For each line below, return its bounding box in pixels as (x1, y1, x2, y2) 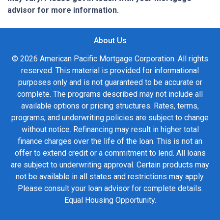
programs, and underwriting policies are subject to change (11, 113, 209, 123)
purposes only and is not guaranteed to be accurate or (18, 78, 202, 87)
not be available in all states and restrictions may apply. (15, 172, 205, 182)
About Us (93, 36, 127, 46)
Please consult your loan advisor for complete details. (17, 184, 203, 193)
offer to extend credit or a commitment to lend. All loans (14, 148, 206, 158)
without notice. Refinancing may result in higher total (21, 125, 199, 135)
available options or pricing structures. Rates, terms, (21, 101, 199, 111)
